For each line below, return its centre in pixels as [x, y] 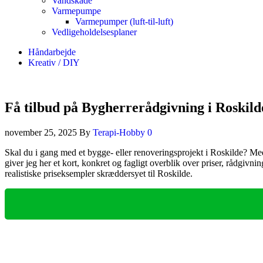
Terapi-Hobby [120, 132]
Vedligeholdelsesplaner [94, 32]
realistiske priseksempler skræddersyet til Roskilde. [99, 173]
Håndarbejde [52, 52]
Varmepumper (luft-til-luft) [124, 21]
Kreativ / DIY [54, 63]
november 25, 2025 [42, 132]
